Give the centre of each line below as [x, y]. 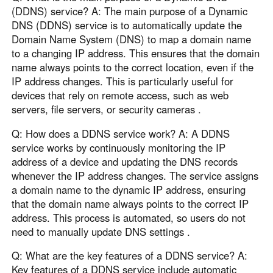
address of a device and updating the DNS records [125, 161]
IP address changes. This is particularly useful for [123, 81]
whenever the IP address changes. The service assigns [135, 175]
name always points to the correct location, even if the [133, 67]
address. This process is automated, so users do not [129, 217]
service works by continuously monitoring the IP [119, 147]
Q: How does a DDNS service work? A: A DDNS [121, 133]
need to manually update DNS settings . [101, 231]
